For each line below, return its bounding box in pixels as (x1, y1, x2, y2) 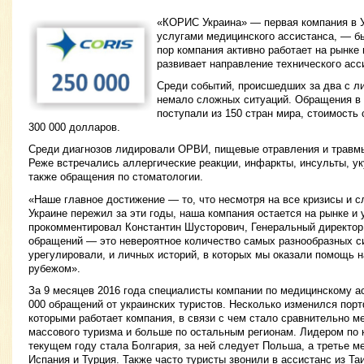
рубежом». (28, 262, 80, 275)
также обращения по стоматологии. (28, 171, 203, 184)
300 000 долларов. (28, 121, 120, 134)
